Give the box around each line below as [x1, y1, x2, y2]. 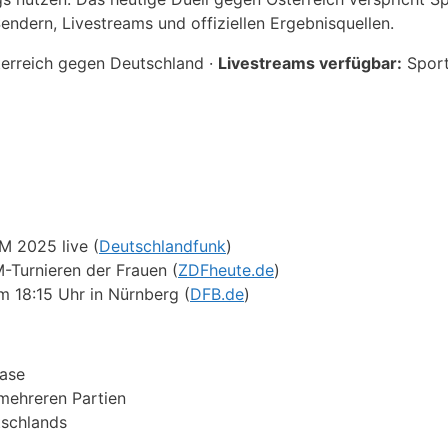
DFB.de [190, 284, 244, 305]
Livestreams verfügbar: [218, 53, 402, 74]
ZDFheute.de [178, 260, 274, 281]
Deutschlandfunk [99, 236, 226, 257]
